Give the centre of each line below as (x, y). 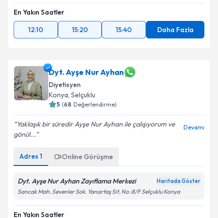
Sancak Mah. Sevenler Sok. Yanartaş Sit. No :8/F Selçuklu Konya (99, 191)
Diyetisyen (65, 85)
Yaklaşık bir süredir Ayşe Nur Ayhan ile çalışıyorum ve (96, 124)
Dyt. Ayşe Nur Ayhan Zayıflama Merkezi (77, 181)
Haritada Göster (179, 181)
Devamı (194, 127)
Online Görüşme (87, 157)
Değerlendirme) (95, 104)
